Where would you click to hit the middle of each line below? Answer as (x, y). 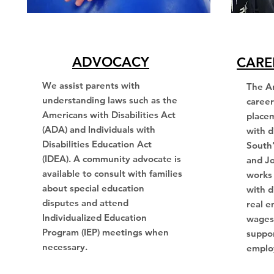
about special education (93, 188)
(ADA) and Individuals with (98, 129)
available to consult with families (112, 173)
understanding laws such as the (109, 100)
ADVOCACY (111, 62)
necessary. (66, 247)
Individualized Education (94, 217)
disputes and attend (85, 203)
